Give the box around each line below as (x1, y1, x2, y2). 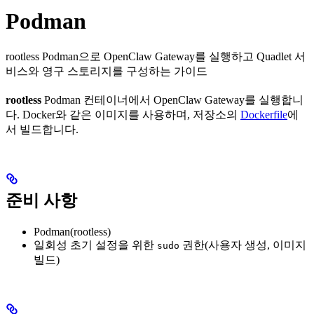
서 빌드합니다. (6, 123, 78, 135)
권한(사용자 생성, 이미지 (179, 238, 306, 251)
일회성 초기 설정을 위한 (34, 238, 157, 251)
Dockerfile (240, 108, 287, 121)
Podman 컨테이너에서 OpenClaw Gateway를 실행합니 (41, 93, 303, 106)
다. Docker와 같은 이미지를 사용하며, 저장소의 (6, 108, 240, 121)
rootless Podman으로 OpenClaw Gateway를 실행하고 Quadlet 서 (6, 50, 306, 62)
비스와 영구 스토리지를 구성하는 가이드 (6, 64, 207, 77)
